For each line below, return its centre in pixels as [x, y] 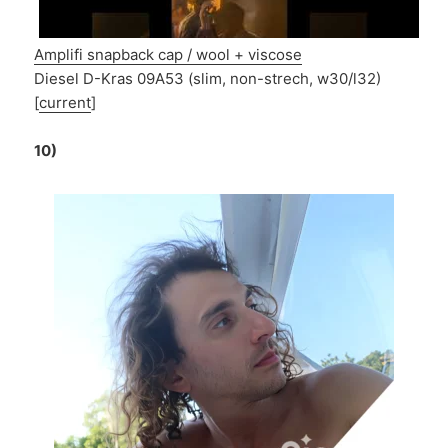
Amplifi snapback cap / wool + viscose [168, 55]
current [65, 103]
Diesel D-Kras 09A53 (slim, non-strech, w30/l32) [208, 79]
